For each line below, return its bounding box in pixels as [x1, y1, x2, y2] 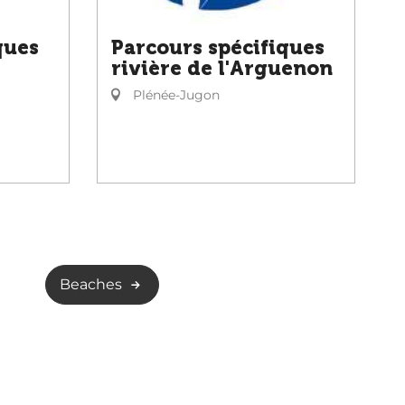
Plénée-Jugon [129, 87, 220, 103]
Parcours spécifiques [111, 36, 325, 60]
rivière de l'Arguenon [111, 57, 333, 80]
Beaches [60, 276, 122, 293]
